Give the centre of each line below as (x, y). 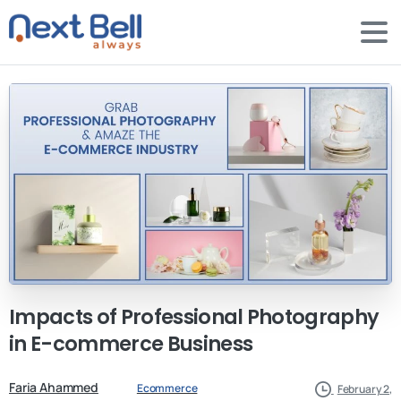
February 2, (364, 388)
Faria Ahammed (54, 387)
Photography (313, 316)
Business (210, 343)
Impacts (51, 316)
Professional (182, 316)
